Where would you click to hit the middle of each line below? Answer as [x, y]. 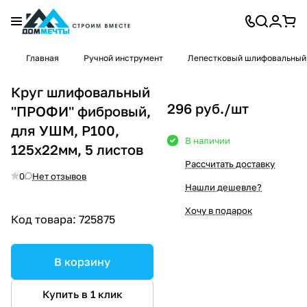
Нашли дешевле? [223, 187]
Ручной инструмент [123, 58]
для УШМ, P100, [65, 130]
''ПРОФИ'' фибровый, [81, 111]
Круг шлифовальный [81, 91]
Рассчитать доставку [230, 163]
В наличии [208, 140]
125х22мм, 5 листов [77, 149]
